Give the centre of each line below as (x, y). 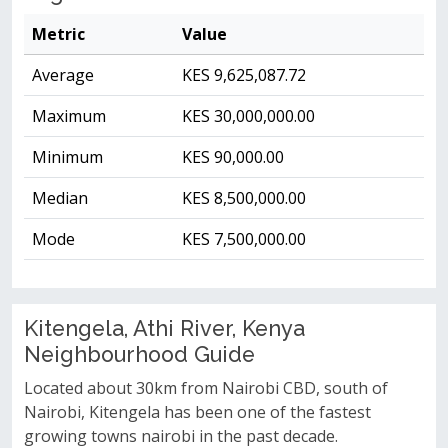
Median (60, 198)
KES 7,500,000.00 (244, 239)
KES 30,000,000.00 (248, 116)
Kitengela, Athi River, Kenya (164, 328)
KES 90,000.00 (233, 157)
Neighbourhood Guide (139, 354)
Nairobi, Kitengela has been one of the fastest (197, 412)
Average (63, 75)
